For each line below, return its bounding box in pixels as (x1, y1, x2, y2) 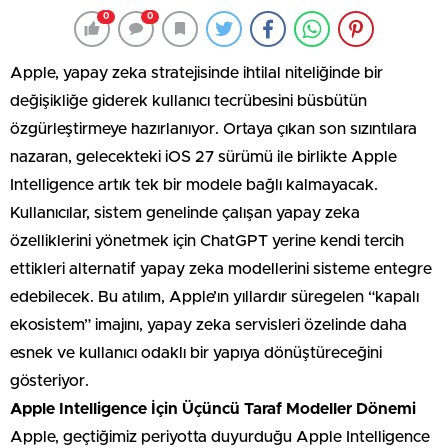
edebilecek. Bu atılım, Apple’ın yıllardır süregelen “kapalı (10, 288, 419, 305)
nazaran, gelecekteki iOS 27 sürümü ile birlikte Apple (10, 148, 397, 165)
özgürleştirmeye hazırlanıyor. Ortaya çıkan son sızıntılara (10, 120, 417, 137)
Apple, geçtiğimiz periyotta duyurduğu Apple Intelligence (10, 428, 430, 445)
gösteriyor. (10, 372, 89, 389)
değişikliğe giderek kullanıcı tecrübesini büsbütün (10, 92, 367, 109)
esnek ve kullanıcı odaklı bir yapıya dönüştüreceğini (10, 344, 382, 361)
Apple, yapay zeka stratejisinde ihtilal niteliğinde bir (10, 64, 383, 81)
